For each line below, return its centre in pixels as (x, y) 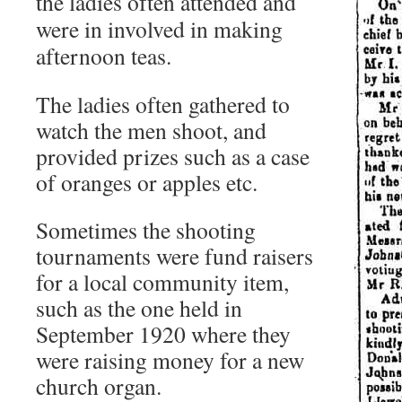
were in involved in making (159, 29)
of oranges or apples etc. (147, 182)
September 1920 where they (163, 334)
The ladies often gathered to (163, 104)
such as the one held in (139, 308)
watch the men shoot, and (151, 130)
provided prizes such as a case (173, 156)
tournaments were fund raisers (175, 256)
